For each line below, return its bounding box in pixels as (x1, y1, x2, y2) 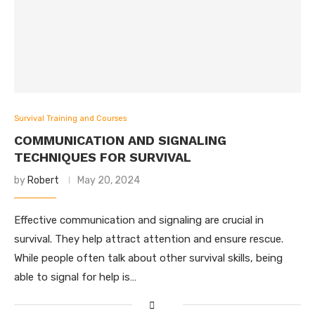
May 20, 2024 (77, 174, 140, 186)
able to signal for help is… (14, 271, 136, 283)
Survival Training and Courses (14, 114, 127, 123)
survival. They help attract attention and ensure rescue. (14, 233, 283, 245)
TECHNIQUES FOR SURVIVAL (14, 150, 191, 165)
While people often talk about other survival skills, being (14, 252, 283, 264)
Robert (27, 174, 59, 186)
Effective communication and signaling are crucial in (14, 214, 264, 226)
